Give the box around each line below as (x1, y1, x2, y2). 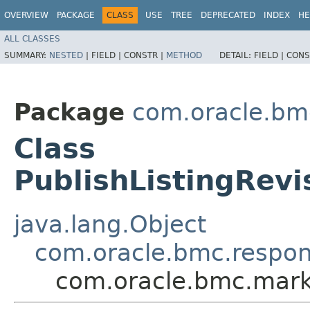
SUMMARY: (4, 50, 49, 60)
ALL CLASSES (4, 33, 60, 44)
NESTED (49, 50, 83, 60)
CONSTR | (124, 50, 166, 60)
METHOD (166, 50, 202, 60)
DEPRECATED (201, 10, 255, 20)
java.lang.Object (14, 210, 206, 238)
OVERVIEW (4, 10, 48, 20)
